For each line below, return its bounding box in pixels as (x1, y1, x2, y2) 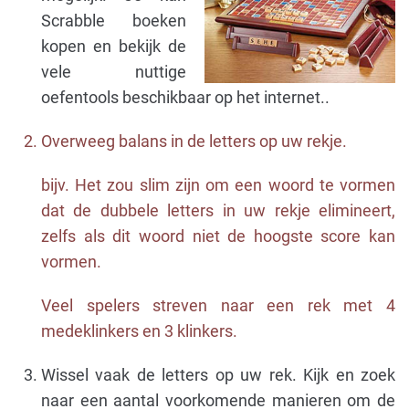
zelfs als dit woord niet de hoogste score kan (41, 226, 395, 246)
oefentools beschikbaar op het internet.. (41, 88, 330, 107)
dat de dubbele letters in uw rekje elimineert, (41, 201, 395, 220)
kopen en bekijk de (41, 37, 186, 56)
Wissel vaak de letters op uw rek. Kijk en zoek (41, 365, 395, 384)
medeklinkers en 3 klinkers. (41, 321, 237, 341)
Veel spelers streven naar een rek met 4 (41, 296, 395, 315)
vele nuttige (41, 62, 186, 81)
